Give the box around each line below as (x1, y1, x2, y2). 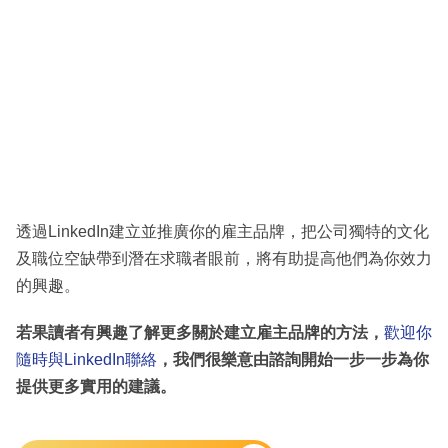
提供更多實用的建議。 (16, 378, 176, 396)
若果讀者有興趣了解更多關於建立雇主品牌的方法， (16, 324, 384, 342)
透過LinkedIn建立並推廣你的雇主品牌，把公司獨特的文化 (16, 223, 429, 241)
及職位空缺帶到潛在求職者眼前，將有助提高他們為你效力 (16, 250, 432, 268)
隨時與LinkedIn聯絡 (16, 351, 157, 369)
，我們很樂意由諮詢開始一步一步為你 (157, 351, 429, 369)
